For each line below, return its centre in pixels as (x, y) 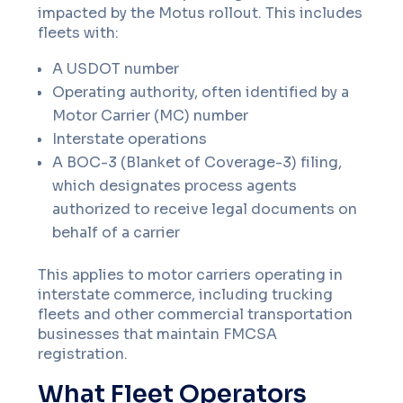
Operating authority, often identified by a (201, 92)
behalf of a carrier (116, 233)
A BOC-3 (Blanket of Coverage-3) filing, (197, 162)
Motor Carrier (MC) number (151, 116)
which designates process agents (175, 186)
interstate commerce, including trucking (186, 295)
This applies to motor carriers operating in (191, 275)
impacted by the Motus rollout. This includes (201, 13)
